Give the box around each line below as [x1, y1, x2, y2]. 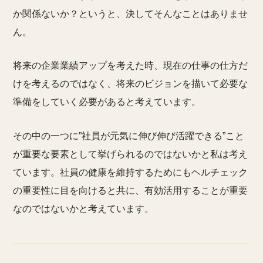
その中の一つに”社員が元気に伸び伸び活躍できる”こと [13, 130, 244, 141]
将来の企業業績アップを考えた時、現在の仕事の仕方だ [13, 60, 248, 71]
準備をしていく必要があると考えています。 [13, 97, 201, 107]
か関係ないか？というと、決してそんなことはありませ [13, 9, 248, 19]
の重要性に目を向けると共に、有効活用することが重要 [13, 185, 248, 195]
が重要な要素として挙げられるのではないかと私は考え [13, 149, 248, 159]
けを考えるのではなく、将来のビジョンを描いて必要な [13, 79, 248, 89]
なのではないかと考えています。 [13, 203, 154, 214]
